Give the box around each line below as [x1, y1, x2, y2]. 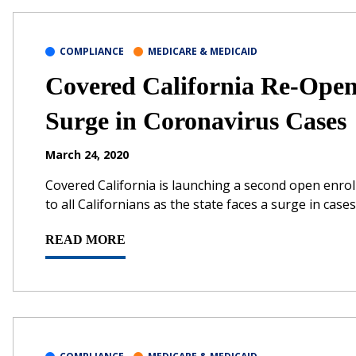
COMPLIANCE [60, 44, 124, 58]
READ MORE [45, 232, 126, 246]
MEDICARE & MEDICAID [148, 44, 257, 58]
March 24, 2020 [45, 146, 129, 162]
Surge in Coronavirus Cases [45, 106, 346, 135]
